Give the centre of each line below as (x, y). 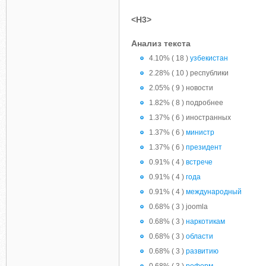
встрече (199, 162)
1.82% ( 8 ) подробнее (186, 103)
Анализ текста (161, 43)
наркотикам (205, 221)
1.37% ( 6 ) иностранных (190, 118)
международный (214, 192)
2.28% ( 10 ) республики (189, 73)
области (199, 236)
